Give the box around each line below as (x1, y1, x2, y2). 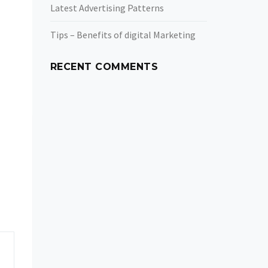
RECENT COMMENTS (50, 61, 158, 72)
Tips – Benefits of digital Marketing (50, 29, 196, 41)
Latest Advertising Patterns (50, 2, 164, 14)
